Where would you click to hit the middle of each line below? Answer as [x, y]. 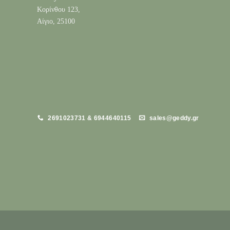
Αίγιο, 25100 [56, 21]
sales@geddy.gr [174, 118]
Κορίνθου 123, [59, 9]
